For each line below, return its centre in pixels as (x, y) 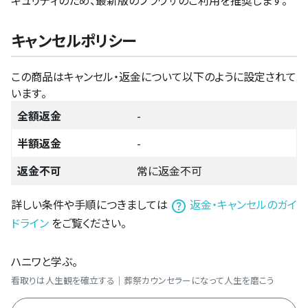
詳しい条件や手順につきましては (91, 205)
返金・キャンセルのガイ (242, 205)
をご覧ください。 (89, 222)
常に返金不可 (169, 171)
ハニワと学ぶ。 (44, 261)
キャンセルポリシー (74, 40)
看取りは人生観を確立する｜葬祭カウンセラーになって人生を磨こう (143, 280)
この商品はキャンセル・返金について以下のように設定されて (154, 77)
